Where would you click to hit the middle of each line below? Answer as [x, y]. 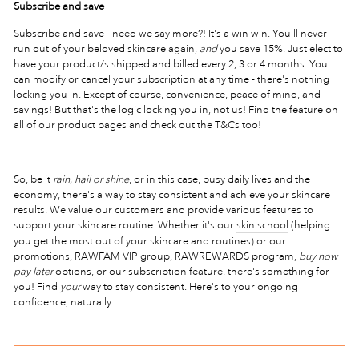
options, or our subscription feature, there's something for [192, 271]
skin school [262, 225]
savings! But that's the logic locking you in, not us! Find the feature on [176, 109]
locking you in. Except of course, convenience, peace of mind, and [167, 94]
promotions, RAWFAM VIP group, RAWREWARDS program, [155, 256]
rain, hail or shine [91, 179]
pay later [33, 271]
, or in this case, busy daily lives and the [220, 179]
